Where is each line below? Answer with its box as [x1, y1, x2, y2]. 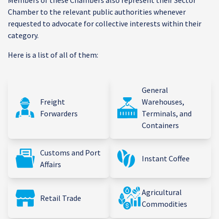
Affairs [40, 159, 61, 169]
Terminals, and [142, 109, 192, 118]
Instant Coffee [142, 153, 190, 163]
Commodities [142, 199, 187, 209]
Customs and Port [40, 148, 101, 157]
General [142, 85, 168, 95]
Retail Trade [40, 193, 81, 203]
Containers [142, 120, 179, 130]
